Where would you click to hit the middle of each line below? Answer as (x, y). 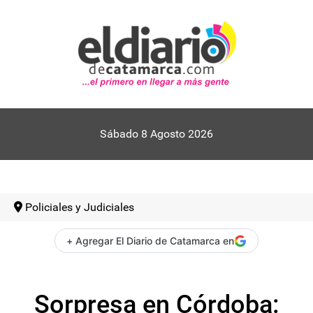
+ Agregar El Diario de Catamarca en (150, 241)
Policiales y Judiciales (80, 207)
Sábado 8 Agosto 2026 (156, 134)
